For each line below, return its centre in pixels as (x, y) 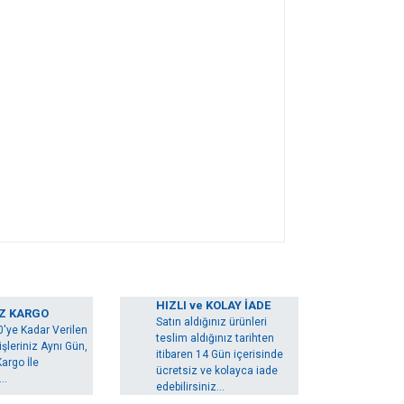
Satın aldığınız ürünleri (211, 321)
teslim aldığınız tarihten (215, 338)
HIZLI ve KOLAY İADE (213, 305)
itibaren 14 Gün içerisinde (219, 354)
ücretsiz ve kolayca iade (216, 370)
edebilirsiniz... (190, 386)
